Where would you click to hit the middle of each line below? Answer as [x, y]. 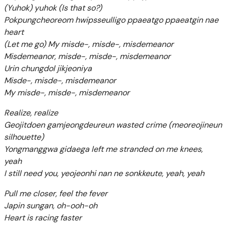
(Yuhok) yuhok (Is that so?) [53, 8]
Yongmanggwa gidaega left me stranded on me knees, [103, 149]
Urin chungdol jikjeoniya [48, 69]
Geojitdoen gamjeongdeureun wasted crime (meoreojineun [113, 125]
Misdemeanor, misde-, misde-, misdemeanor [87, 56]
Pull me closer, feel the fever [56, 194]
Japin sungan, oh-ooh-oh [51, 206]
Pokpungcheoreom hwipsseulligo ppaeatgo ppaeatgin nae [111, 20]
